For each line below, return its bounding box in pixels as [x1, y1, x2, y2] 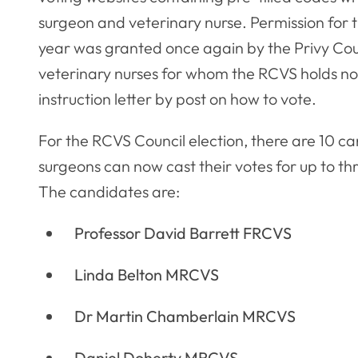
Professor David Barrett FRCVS [74, 223, 292, 244]
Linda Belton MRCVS [74, 264, 219, 284]
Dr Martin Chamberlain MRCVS [74, 305, 296, 326]
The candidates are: [38, 181, 180, 202]
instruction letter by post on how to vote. [38, 89, 316, 109]
